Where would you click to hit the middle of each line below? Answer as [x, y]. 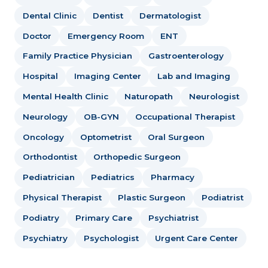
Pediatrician [48, 177]
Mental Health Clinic [65, 97]
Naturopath [148, 97]
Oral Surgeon [176, 137]
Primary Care [103, 217]
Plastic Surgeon [151, 197]
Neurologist [214, 97]
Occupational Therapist [185, 116]
